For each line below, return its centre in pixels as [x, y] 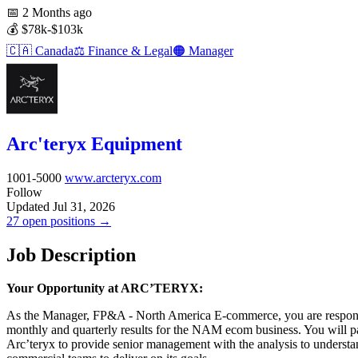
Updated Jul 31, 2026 [61, 206]
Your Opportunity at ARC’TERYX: [105, 288]
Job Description [71, 255]
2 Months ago [56, 12]
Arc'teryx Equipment [94, 143]
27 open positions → [59, 221]
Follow [24, 192]
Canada [53, 50]
